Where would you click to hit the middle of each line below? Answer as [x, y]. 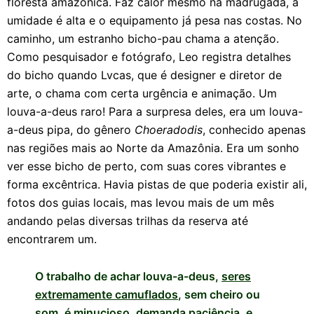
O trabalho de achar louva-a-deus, [128, 276]
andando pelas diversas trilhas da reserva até [128, 221]
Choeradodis [169, 130]
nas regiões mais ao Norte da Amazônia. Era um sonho [153, 148]
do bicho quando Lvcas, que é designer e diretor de [144, 75]
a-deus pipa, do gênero [71, 130]
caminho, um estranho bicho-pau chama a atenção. [143, 39]
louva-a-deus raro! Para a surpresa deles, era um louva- [155, 111]
